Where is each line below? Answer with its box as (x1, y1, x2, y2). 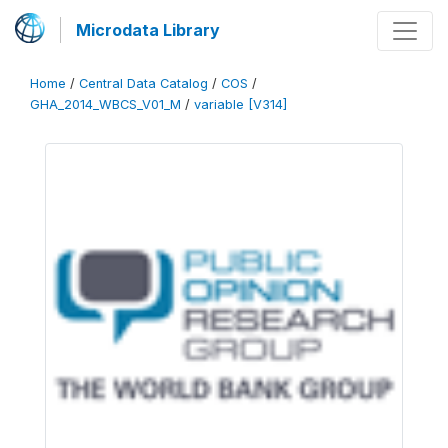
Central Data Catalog (79, 76, 208, 91)
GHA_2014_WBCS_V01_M (30, 97, 181, 112)
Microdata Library (76, 20, 220, 40)
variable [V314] (194, 97, 287, 112)
